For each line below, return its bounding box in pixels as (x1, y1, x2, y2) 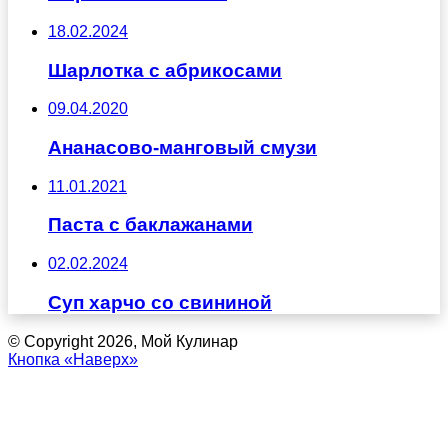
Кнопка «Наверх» (8, 350, 138, 368)
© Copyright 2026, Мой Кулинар (8, 332, 238, 350)
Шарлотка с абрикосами (48, 59, 282, 81)
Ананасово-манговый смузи (48, 137, 317, 159)
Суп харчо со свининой (48, 291, 272, 313)
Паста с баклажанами (48, 214, 253, 236)
